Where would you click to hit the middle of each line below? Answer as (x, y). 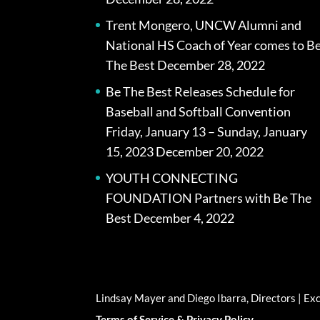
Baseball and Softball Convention (199, 111)
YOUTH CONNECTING (172, 177)
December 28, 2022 (211, 65)
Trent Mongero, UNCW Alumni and (204, 25)
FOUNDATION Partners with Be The (209, 197)
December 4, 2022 (184, 217)
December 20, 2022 (210, 151)
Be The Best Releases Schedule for (201, 91)
